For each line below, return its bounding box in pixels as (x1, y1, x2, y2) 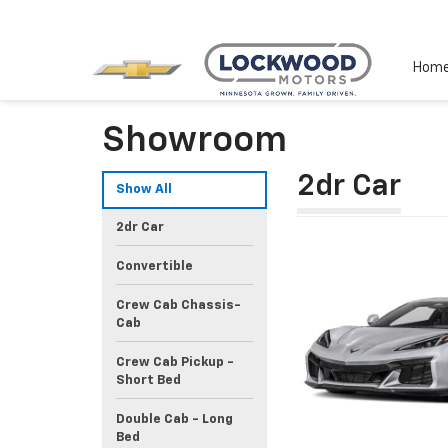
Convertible (116, 260, 193, 273)
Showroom (102, 123, 287, 159)
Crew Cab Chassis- (116, 299, 241, 312)
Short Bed (116, 374, 181, 387)
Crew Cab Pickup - (116, 356, 234, 369)
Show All (116, 183, 172, 196)
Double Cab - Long (116, 413, 233, 426)
